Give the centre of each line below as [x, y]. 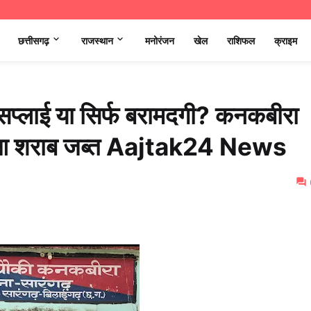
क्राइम [286, 40]
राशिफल [241, 40]
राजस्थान [97, 40]
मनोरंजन [160, 40]
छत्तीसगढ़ [34, 40]
